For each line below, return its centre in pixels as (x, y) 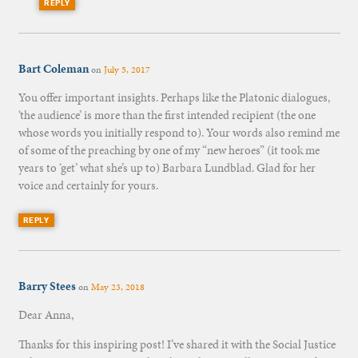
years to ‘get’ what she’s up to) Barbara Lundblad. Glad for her (167, 168)
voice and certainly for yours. (88, 186)
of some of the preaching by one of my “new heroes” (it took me (169, 151)
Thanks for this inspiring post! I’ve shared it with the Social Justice (177, 344)
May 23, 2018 (117, 286)
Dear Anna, (46, 314)
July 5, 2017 (127, 70)
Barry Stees (47, 286)
